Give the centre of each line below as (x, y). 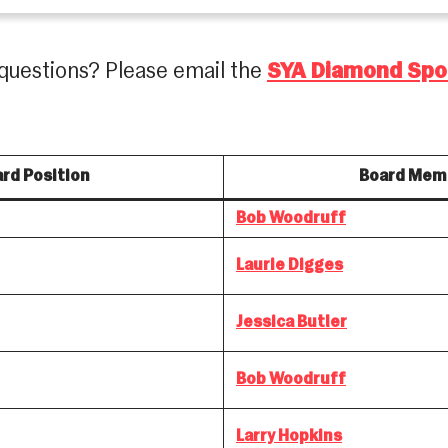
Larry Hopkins (289, 437)
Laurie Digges (289, 266)
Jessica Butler (291, 323)
